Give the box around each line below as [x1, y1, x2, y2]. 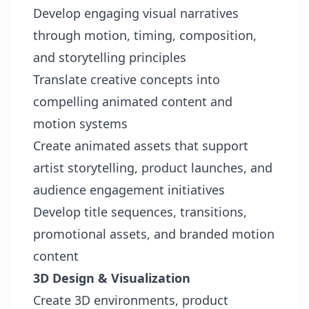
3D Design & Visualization [33, 270, 190, 286]
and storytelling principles [33, 49, 186, 66]
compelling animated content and [33, 93, 232, 110]
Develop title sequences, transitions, [33, 203, 247, 220]
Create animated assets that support [33, 137, 248, 154]
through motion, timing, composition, [33, 27, 257, 43]
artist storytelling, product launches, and [33, 159, 272, 176]
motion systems [33, 115, 128, 132]
